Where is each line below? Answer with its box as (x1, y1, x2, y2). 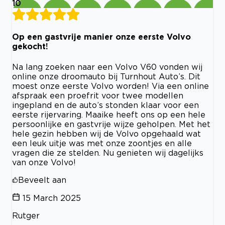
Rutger (12, 210, 40, 220)
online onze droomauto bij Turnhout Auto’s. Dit (12, 71, 200, 81)
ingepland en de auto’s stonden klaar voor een (12, 100, 199, 109)
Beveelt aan (18, 175, 66, 184)
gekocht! (12, 42, 48, 51)
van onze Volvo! (12, 157, 76, 167)
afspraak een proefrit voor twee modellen (12, 90, 183, 100)
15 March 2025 (23, 193, 81, 202)
